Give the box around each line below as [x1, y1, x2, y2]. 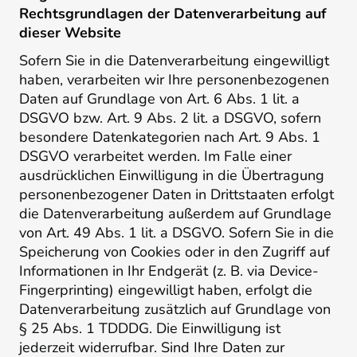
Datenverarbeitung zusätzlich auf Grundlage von [19, 300, 331, 320]
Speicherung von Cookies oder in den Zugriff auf [19, 242, 330, 262]
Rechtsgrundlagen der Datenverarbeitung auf [19, 4, 327, 24]
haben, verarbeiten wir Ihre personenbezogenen [19, 70, 329, 90]
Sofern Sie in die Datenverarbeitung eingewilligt [19, 51, 329, 71]
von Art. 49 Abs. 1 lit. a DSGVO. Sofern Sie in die [19, 223, 334, 243]
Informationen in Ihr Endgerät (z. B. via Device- [19, 261, 319, 281]
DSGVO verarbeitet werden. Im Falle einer [19, 147, 292, 167]
